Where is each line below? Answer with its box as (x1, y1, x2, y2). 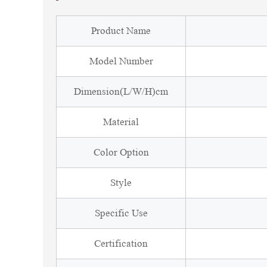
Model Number (89, 55, 153, 67)
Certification (94, 238, 148, 249)
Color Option (93, 147, 149, 158)
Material (103, 116, 139, 128)
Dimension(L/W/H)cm (74, 86, 168, 97)
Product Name (91, 25, 151, 36)
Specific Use (94, 207, 148, 219)
